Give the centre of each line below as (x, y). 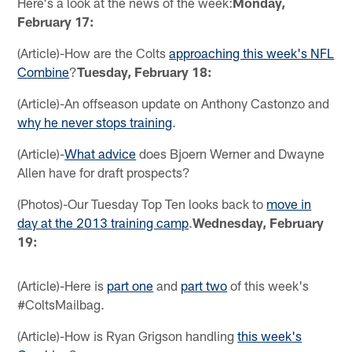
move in (289, 203)
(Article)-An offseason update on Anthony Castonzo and (174, 103)
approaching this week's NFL (252, 52)
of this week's (268, 285)
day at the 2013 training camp (103, 222)
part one (130, 285)
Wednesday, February (258, 222)
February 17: (56, 21)
